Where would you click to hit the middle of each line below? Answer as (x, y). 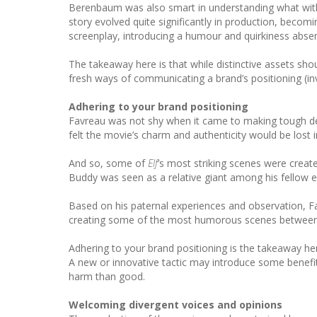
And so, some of (108, 163)
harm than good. (107, 276)
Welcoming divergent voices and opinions (175, 304)
